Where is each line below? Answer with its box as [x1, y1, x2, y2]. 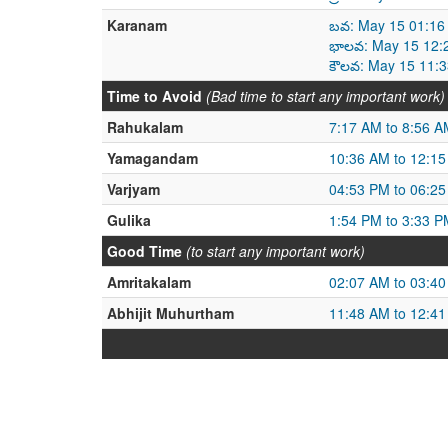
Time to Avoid [107, 86, 202, 106]
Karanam [107, 15, 167, 35]
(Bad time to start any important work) [206, 86, 445, 106]
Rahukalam [107, 117, 183, 137]
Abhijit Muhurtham [107, 303, 234, 323]
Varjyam [107, 179, 160, 199]
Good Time [107, 241, 182, 261]
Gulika [107, 210, 151, 230]
